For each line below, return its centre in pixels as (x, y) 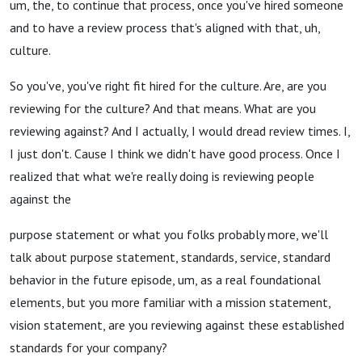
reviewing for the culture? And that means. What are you (163, 108)
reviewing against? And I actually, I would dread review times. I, (180, 131)
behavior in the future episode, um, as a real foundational (165, 280)
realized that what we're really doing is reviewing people (162, 176)
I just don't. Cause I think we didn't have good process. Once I (175, 154)
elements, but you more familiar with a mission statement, (170, 302)
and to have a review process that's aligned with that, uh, (165, 27)
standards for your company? (88, 347)
